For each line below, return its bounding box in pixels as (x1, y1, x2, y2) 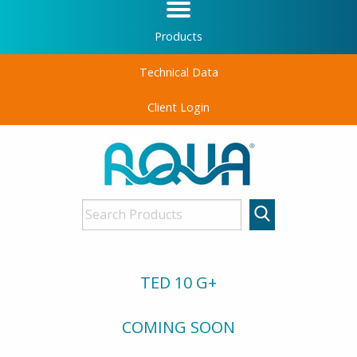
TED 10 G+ (140, 271, 217, 293)
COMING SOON (122, 316, 235, 338)
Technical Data (139, 64, 218, 80)
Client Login (147, 99, 210, 115)
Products (155, 29, 202, 45)
